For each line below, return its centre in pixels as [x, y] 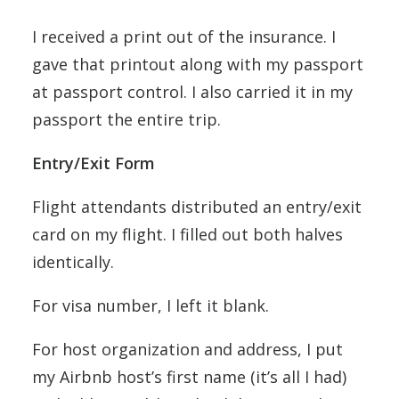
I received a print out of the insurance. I [184, 37]
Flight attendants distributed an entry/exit [197, 207]
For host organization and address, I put [187, 350]
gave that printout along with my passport [198, 65]
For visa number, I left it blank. [151, 306]
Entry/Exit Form [94, 163]
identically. [73, 262]
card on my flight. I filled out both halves [187, 235]
